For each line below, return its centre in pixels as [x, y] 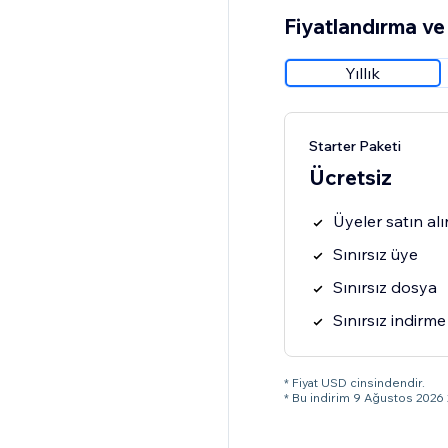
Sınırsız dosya [384, 287]
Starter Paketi [354, 146]
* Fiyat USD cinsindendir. [354, 383]
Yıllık [363, 73]
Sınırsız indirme [389, 320]
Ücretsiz [350, 177]
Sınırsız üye [375, 254]
